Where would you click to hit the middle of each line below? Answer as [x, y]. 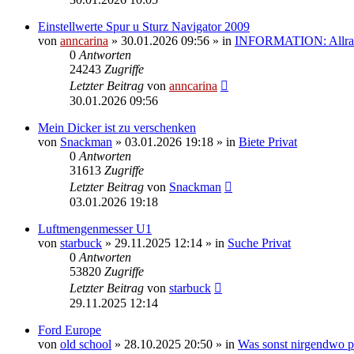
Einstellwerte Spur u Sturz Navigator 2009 [144, 26]
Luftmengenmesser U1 [95, 228]
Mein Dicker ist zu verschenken [117, 127]
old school [86, 344]
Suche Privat [259, 243]
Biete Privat [268, 141]
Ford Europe [70, 330]
